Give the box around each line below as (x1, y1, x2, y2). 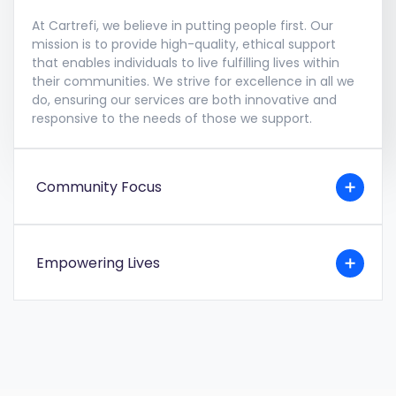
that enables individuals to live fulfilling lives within (32, 54, 339, 72)
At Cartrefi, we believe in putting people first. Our (32, 17, 333, 35)
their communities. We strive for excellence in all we (32, 72, 354, 91)
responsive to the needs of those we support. (32, 110, 312, 128)
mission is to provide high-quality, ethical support (32, 35, 336, 54)
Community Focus (35, 177, 162, 198)
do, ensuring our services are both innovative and (32, 91, 337, 110)
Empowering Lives (35, 253, 160, 274)
